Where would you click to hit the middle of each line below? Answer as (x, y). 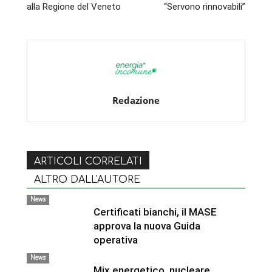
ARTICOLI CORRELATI (88, 161)
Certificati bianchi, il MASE (155, 212)
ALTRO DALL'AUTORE (87, 179)
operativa (116, 240)
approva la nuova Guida (147, 226)
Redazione (136, 100)
